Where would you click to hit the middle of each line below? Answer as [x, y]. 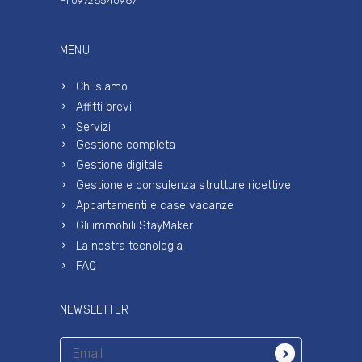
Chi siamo [102, 87]
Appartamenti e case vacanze [155, 206]
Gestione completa [126, 145]
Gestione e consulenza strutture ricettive [183, 185]
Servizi [93, 127]
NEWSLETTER [94, 310]
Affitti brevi [104, 107]
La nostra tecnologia [129, 246]
